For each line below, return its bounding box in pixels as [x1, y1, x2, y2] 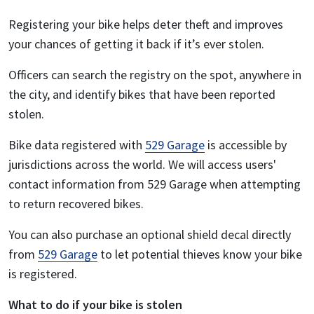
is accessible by [205, 137, 287, 153]
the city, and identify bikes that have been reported [8, 86, 275, 103]
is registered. [8, 266, 77, 282]
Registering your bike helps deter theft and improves [8, 16, 283, 33]
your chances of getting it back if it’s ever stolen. [8, 36, 264, 53]
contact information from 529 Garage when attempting [8, 176, 301, 193]
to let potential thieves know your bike [97, 246, 302, 263]
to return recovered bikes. [8, 196, 144, 212]
